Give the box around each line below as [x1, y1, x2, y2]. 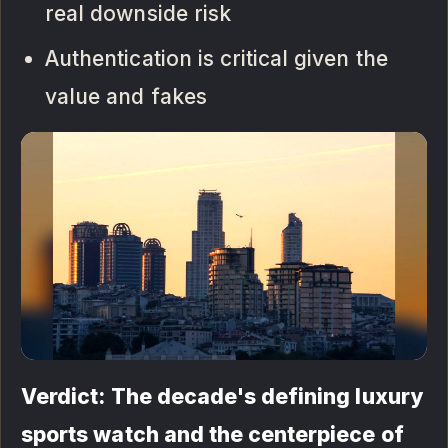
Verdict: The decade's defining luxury [21, 384, 423, 410]
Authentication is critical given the [45, 46, 388, 72]
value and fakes [45, 84, 207, 110]
